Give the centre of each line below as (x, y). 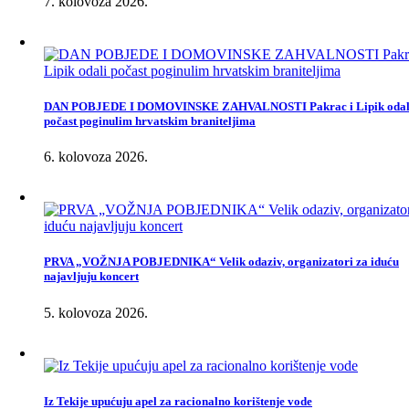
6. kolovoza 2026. (96, 157)
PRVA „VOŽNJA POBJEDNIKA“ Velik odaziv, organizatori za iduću (221, 262)
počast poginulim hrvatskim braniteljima (150, 121)
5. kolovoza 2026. (96, 312)
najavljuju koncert (91, 277)
